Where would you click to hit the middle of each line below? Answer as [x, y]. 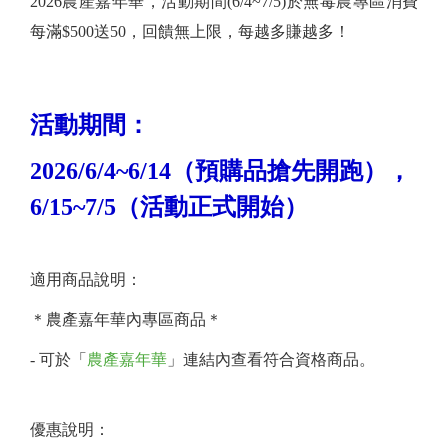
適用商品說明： [86, 279]
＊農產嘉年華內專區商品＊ [126, 319]
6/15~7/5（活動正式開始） [169, 206]
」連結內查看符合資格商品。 [271, 359]
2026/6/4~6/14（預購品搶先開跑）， [220, 170]
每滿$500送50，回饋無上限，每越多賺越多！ [190, 31]
